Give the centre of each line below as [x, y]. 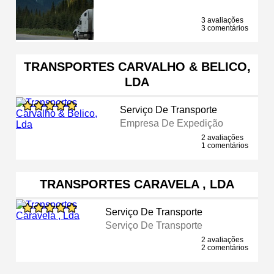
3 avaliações [222, 20]
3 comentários [225, 28]
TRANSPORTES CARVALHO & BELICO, [137, 66]
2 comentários [225, 247]
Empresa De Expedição [171, 123]
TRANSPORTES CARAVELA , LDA [137, 184]
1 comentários [225, 145]
